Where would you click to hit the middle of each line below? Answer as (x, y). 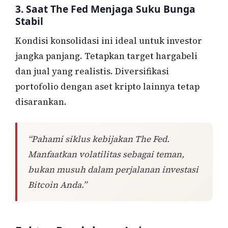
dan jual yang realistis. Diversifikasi (92, 72)
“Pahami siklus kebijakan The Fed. (99, 139)
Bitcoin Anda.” (58, 184)
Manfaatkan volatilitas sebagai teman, (106, 154)
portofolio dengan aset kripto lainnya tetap (107, 87)
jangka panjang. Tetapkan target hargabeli (106, 56)
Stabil (29, 21)
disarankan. (41, 102)
